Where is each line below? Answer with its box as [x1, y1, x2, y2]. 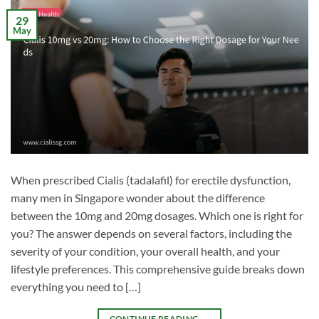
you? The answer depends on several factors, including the [11, 226, 292, 241]
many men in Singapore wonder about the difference [11, 191, 265, 205]
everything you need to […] [11, 280, 141, 294]
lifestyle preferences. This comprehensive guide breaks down [11, 262, 305, 276]
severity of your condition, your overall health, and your [11, 244, 280, 258]
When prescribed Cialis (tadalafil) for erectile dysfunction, [11, 173, 291, 187]
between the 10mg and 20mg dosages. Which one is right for [11, 209, 303, 223]
